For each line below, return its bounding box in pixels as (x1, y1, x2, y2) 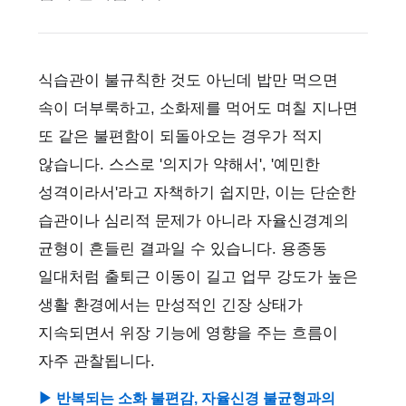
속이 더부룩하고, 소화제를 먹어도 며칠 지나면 (38, 100, 358, 117)
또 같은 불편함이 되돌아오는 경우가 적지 (38, 128, 323, 145)
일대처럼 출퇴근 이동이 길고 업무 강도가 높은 (38, 268, 358, 285)
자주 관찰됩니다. (38, 353, 155, 370)
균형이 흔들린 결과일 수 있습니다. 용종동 (38, 240, 327, 257)
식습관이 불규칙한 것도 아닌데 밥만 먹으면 (38, 72, 338, 89)
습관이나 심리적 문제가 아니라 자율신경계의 (38, 212, 349, 229)
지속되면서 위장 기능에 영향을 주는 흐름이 (38, 324, 338, 342)
